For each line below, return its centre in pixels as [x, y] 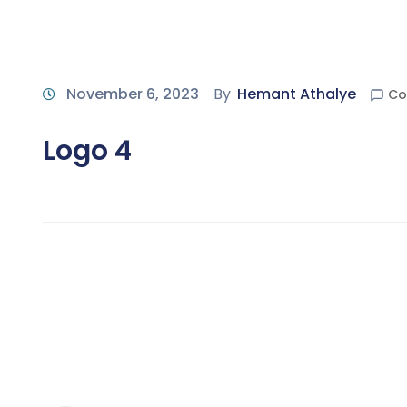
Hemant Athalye [297, 94]
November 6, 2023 [133, 94]
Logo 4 [87, 151]
